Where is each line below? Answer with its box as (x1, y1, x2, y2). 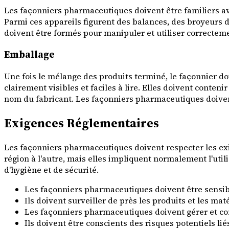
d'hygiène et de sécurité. (4, 164, 99, 175)
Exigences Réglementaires (4, 114, 159, 131)
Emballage (4, 48, 55, 61)
